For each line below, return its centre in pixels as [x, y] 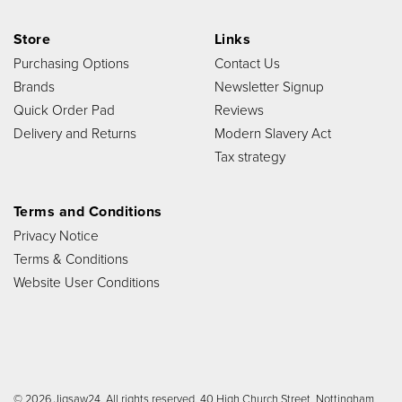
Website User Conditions [87, 282]
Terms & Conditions [71, 259]
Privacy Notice [56, 236]
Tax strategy [250, 157]
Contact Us [247, 63]
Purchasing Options [71, 63]
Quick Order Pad [64, 110]
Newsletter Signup [269, 87]
